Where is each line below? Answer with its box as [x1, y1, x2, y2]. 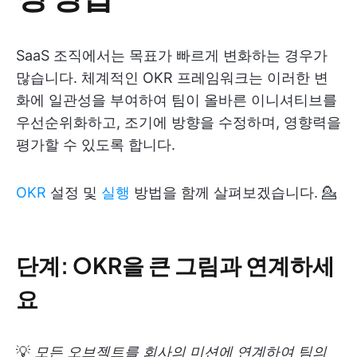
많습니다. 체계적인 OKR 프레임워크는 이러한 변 [16, 69, 328, 86]
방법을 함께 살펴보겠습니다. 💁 [130, 184, 336, 201]
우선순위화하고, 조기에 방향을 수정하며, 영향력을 [16, 114, 341, 131]
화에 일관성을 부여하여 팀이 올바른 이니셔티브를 [16, 92, 337, 108]
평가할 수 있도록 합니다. [16, 136, 175, 153]
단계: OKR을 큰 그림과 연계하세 [16, 251, 335, 279]
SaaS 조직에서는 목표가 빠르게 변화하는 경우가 [16, 47, 328, 64]
